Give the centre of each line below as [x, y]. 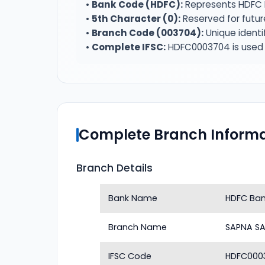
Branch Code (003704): [148, 33]
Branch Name [138, 227]
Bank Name [133, 198]
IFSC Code [130, 256]
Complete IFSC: [129, 47]
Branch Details [114, 168]
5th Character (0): [136, 19]
